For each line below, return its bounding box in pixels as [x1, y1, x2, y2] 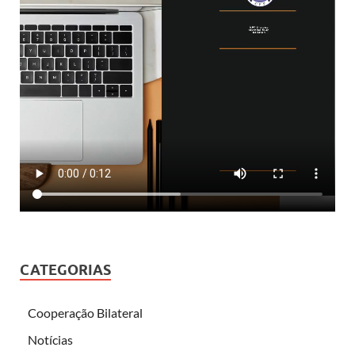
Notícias [28, 331, 73, 347]
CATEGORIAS [20, 261, 111, 278]
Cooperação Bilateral [28, 304, 143, 320]
